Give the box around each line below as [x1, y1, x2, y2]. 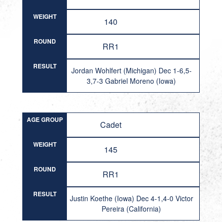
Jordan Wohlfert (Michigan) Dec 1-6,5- [71, 65, 192, 75]
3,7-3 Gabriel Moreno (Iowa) [87, 76, 176, 86]
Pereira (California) [102, 204, 162, 214]
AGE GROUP [26, 115, 63, 124]
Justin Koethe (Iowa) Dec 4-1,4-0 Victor [69, 193, 193, 203]
